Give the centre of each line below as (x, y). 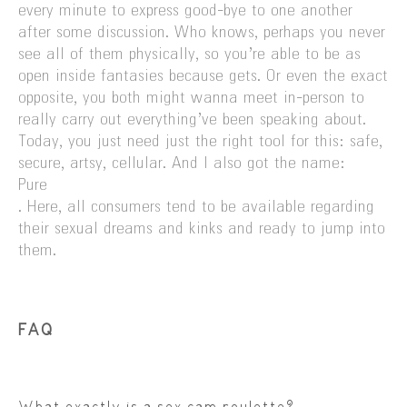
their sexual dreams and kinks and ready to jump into (202, 229)
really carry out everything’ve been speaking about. (192, 120)
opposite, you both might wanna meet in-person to (191, 99)
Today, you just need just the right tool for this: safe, (200, 142)
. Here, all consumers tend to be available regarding (196, 208)
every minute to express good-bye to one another (185, 11)
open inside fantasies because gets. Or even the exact (203, 77)
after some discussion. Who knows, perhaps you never (202, 33)
